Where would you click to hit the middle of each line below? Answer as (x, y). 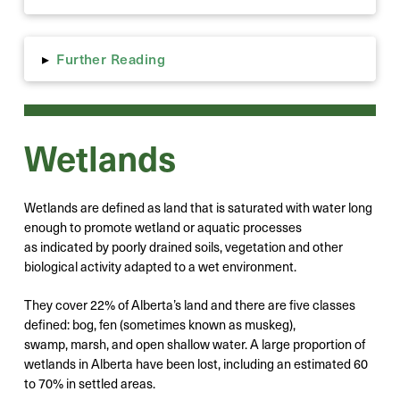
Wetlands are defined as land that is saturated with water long (198, 207)
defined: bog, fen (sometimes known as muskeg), (159, 325)
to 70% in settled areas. (89, 383)
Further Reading (111, 58)
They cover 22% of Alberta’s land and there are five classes (189, 305)
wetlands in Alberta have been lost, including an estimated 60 (196, 364)
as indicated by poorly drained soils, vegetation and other (183, 246)
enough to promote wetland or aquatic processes (162, 226)
